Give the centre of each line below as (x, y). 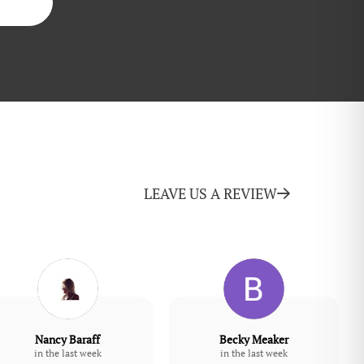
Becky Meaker (254, 340)
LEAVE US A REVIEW (211, 193)
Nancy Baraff (68, 340)
